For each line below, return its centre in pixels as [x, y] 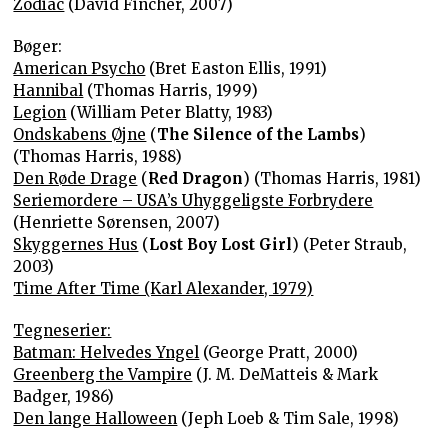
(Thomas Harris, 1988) [98, 156]
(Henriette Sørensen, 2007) [117, 222]
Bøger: [38, 46]
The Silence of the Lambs [258, 134]
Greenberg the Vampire [103, 374]
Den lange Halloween [95, 418]
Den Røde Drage [75, 178]
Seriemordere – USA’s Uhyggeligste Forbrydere [193, 200]
